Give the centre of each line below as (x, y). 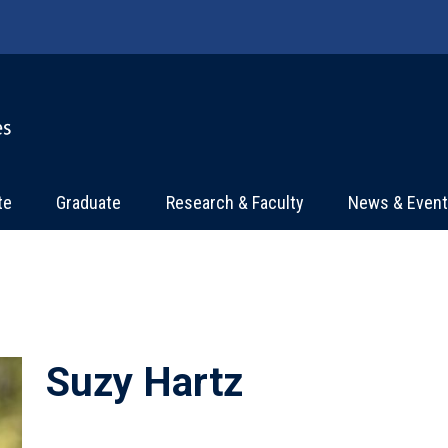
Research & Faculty (234, 202)
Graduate (89, 202)
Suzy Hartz (144, 382)
